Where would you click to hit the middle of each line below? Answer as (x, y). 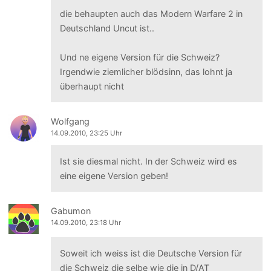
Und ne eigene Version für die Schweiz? (139, 57)
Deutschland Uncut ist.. (107, 28)
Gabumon (71, 211)
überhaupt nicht (92, 87)
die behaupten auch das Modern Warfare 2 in (151, 14)
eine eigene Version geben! (114, 175)
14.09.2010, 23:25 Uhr (87, 133)
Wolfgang (70, 122)
